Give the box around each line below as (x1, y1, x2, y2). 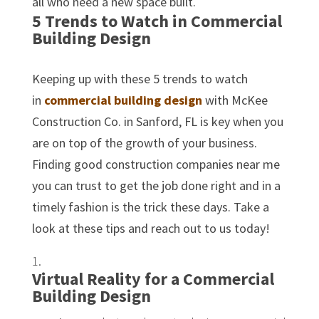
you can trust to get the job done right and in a (31, 177, 281, 194)
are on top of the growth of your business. (31, 134, 257, 151)
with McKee (202, 91, 268, 108)
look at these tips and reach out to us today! (31, 219, 270, 236)
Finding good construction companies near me (31, 155, 280, 172)
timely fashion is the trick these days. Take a (31, 198, 269, 215)
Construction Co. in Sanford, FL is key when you (31, 113, 283, 130)
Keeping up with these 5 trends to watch (31, 70, 248, 87)
